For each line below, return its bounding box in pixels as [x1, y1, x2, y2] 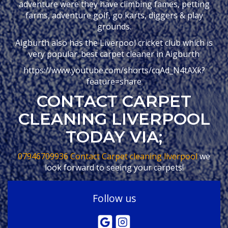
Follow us [92, 191, 136, 205]
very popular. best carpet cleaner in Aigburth [28, 48, 199, 60]
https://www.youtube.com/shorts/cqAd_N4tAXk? [23, 65, 205, 76]
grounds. [97, 21, 131, 32]
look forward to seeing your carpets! [44, 162, 184, 173]
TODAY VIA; [66, 127, 162, 147]
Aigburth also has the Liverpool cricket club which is [15, 37, 213, 48]
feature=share [87, 76, 141, 87]
